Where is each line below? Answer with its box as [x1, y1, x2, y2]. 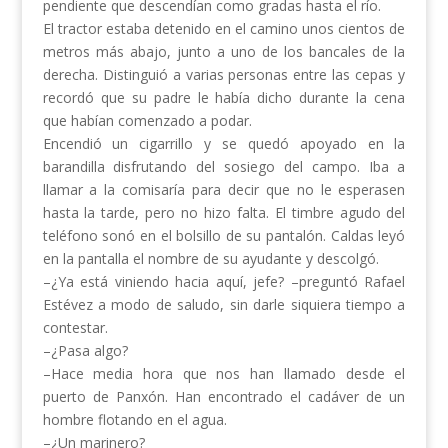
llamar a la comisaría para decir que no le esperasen [42, 180, 406, 200]
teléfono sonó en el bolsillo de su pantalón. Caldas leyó [42, 226, 406, 246]
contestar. [42, 318, 108, 338]
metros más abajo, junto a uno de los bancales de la [42, 42, 406, 62]
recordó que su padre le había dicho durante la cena [42, 88, 406, 108]
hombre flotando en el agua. [42, 410, 227, 430]
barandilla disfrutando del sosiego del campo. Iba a [42, 157, 406, 177]
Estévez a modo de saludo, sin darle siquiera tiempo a [42, 295, 406, 315]
